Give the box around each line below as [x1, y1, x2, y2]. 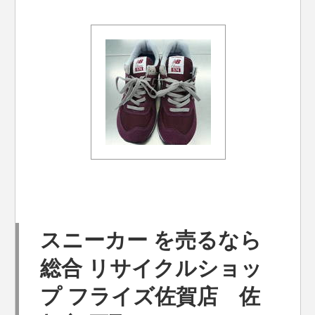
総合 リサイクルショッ [40, 257, 263, 280]
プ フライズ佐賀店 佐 [40, 285, 261, 308]
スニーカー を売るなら [40, 229, 262, 252]
